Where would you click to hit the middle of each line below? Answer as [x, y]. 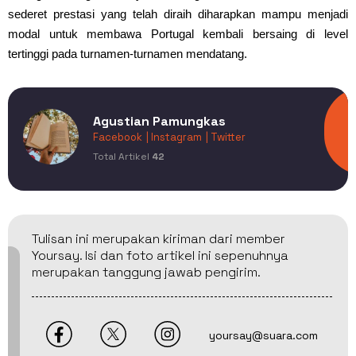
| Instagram [174, 137]
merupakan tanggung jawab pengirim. [146, 272]
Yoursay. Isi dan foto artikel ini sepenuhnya [160, 255]
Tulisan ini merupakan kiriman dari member [159, 238]
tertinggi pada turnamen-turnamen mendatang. [128, 53]
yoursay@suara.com [264, 336]
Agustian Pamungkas [159, 121]
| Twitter [226, 137]
